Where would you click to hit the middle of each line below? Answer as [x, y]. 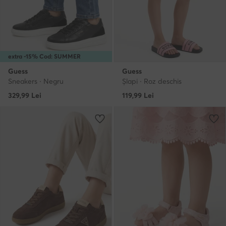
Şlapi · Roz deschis [152, 81]
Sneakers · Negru [36, 81]
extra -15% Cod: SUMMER [44, 56]
